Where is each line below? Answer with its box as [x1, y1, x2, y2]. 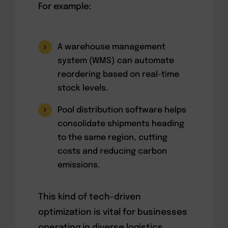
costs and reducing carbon [58, 147, 167, 156]
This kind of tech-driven [38, 193, 141, 202]
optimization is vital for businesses [38, 208, 187, 217]
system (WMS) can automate [58, 56, 175, 66]
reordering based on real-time [58, 70, 180, 79]
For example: [38, 3, 92, 12]
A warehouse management [58, 43, 166, 52]
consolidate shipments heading [58, 119, 185, 128]
